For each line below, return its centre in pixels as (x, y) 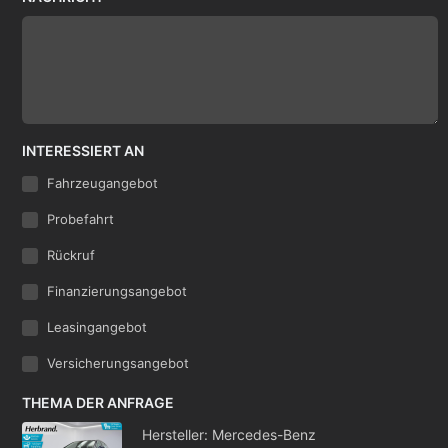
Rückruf (71, 255)
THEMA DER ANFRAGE (98, 403)
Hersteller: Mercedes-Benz (229, 435)
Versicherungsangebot (118, 363)
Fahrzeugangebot (103, 183)
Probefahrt (81, 219)
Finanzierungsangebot (117, 291)
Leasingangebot (97, 327)
